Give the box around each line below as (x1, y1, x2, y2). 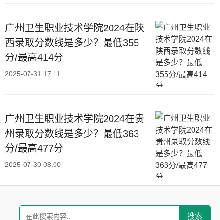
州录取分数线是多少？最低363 (5, 128, 139, 139)
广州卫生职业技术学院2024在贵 (5, 113, 144, 124)
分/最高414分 (5, 52, 63, 63)
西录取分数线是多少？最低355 (5, 37, 139, 48)
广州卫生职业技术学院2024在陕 (5, 22, 144, 33)
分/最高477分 (5, 142, 63, 154)
